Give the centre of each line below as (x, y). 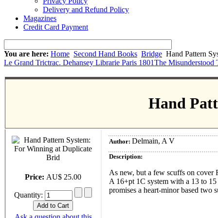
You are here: (26, 54)
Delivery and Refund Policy (86, 9)
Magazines (40, 18)
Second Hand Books (105, 54)
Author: (120, 141)
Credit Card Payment (56, 27)
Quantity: (29, 195)
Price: (36, 177)
